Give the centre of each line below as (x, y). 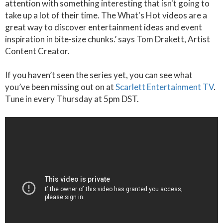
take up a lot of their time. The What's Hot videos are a (106, 15)
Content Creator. (37, 51)
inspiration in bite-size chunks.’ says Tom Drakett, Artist (108, 39)
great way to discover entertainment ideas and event (104, 27)
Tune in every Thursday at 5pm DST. (73, 99)
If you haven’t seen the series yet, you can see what (99, 75)
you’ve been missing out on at (60, 87)
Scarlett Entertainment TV (165, 87)
